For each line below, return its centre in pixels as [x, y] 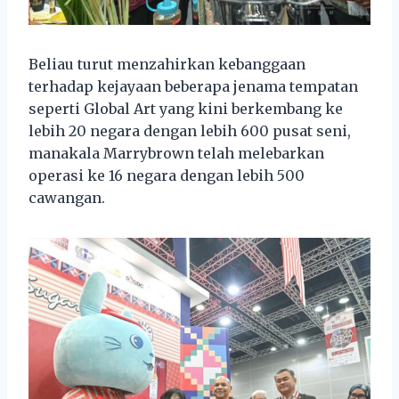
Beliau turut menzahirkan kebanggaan [167, 64]
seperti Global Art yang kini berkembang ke [186, 108]
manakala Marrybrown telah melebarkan [176, 153]
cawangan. [67, 197]
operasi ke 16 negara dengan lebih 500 [167, 175]
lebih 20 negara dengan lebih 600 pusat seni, [190, 130]
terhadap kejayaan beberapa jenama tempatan [193, 86]
